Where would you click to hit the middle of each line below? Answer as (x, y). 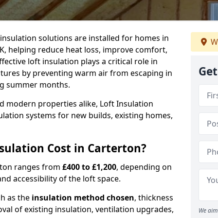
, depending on (144, 167)
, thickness (154, 198)
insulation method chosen (83, 198)
